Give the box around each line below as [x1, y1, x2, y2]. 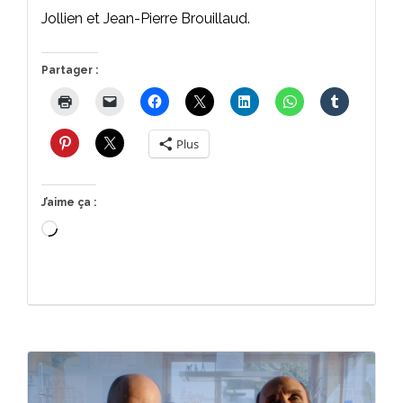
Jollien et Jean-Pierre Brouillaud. [41, 9, 250, 27]
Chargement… [57, 221, 146, 239]
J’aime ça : [41, 195, 96, 209]
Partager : [41, 63, 98, 76]
